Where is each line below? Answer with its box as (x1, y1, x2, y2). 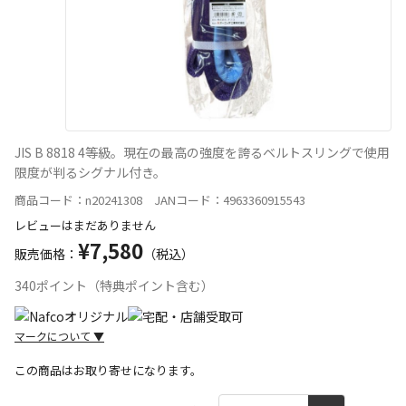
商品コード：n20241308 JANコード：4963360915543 (14, 190, 305, 208)
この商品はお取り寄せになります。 (14, 361, 202, 379)
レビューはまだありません (14, 216, 156, 234)
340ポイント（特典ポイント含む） (14, 275, 214, 295)
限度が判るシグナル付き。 (14, 162, 166, 181)
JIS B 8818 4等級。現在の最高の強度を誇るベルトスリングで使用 (14, 142, 390, 161)
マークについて (14, 327, 93, 343)
